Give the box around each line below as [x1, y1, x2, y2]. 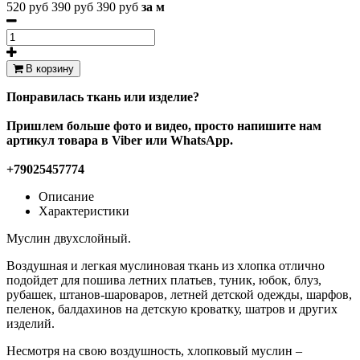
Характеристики [39, 203, 129, 218]
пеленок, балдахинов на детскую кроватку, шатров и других [6, 301, 337, 316]
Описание [39, 189, 94, 203]
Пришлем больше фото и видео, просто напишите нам [6, 118, 321, 133]
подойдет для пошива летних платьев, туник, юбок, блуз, [6, 272, 321, 287]
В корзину [22, 62, 74, 75]
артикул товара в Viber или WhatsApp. [6, 133, 233, 147]
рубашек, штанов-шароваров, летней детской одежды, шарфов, [6, 287, 352, 301]
